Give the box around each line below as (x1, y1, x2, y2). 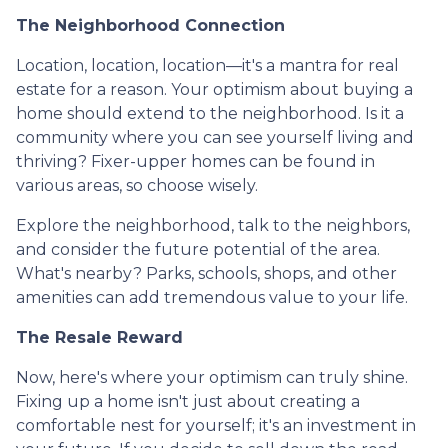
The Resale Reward (16, 327, 183, 347)
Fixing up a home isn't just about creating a (16, 391, 360, 411)
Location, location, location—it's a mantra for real (16, 55, 399, 75)
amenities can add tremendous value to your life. (16, 287, 408, 307)
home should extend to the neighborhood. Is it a (16, 103, 404, 123)
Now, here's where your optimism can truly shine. (16, 367, 408, 387)
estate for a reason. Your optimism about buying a (16, 79, 413, 99)
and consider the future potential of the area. (16, 239, 380, 259)
